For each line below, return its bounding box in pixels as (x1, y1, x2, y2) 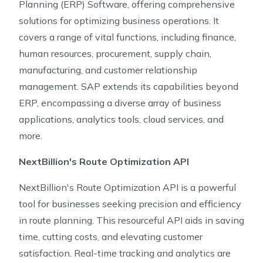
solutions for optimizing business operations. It (19, 15, 219, 26)
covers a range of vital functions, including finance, (19, 31, 236, 43)
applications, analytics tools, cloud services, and (19, 113, 224, 125)
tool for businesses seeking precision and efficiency (19, 198, 241, 210)
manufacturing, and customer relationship (19, 64, 197, 76)
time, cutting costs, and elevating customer (19, 231, 203, 242)
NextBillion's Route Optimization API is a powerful (19, 181, 236, 193)
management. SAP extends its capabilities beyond (19, 80, 238, 92)
